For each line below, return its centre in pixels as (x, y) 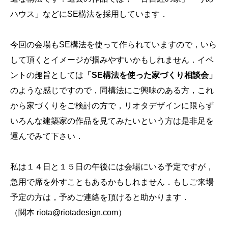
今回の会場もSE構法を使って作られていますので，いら (113, 45)
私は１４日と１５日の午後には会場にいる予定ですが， (112, 167)
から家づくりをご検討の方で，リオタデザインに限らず (112, 106)
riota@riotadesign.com (77, 212)
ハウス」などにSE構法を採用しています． (89, 14)
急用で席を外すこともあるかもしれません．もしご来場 (112, 182)
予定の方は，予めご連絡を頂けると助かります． (100, 197)
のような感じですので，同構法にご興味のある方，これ (112, 90)
